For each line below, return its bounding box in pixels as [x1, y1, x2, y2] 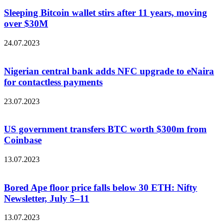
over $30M [4, 18, 48, 29]
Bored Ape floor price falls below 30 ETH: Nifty [4, 182, 197, 193]
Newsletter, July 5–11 [4, 193, 89, 204]
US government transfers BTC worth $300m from [4, 124, 207, 135]
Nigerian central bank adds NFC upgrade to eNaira [4, 65, 214, 76]
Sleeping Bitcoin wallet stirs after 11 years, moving [4, 7, 207, 18]
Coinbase [4, 135, 42, 146]
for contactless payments [4, 76, 103, 87]
